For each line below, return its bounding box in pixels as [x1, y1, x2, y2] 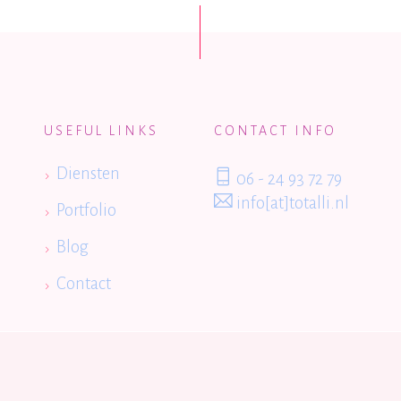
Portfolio [56, 200, 116, 219]
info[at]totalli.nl [233, 192, 349, 212]
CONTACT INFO [214, 123, 337, 138]
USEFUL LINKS [44, 123, 158, 138]
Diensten [56, 163, 120, 183]
